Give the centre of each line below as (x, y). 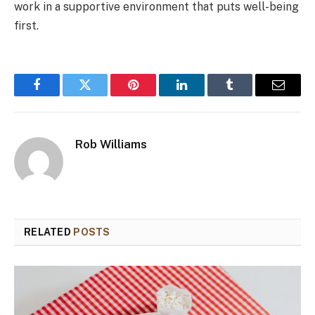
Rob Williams (111, 144)
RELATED (49, 232)
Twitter (102, 95)
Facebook (60, 95)
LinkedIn (204, 95)
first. (26, 26)
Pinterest (155, 95)
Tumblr (247, 95)
